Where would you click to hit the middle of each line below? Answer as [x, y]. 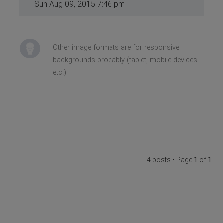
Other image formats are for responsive [116, 47]
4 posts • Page [170, 160]
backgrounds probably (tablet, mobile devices [125, 60]
